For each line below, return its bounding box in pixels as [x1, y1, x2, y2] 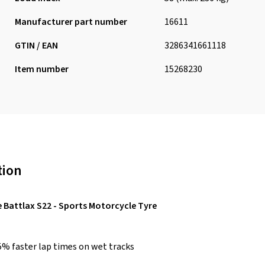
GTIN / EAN [14, 39, 58, 52]
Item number [14, 63, 69, 76]
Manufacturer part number [14, 15, 127, 28]
